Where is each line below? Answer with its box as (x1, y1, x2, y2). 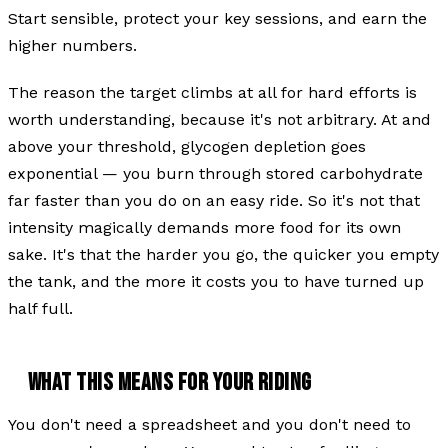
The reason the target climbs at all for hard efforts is (8, 82, 417, 102)
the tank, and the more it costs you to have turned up (8, 271, 424, 291)
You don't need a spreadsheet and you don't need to (8, 414, 411, 434)
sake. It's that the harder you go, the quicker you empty (8, 244, 439, 264)
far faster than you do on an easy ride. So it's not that (8, 190, 420, 210)
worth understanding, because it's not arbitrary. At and (8, 109, 431, 129)
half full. (8, 298, 73, 318)
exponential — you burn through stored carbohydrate (8, 163, 423, 183)
